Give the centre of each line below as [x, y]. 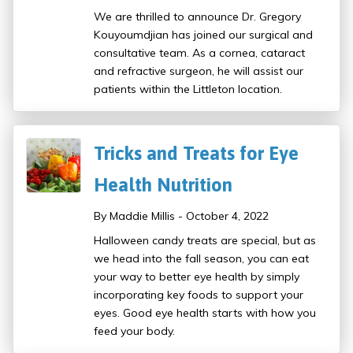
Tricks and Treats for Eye [196, 154]
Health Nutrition [163, 185]
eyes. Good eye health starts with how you [205, 313]
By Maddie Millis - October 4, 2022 [181, 216]
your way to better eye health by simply [197, 277]
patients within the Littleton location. [188, 89]
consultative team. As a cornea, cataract [199, 53]
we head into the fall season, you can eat [201, 259]
